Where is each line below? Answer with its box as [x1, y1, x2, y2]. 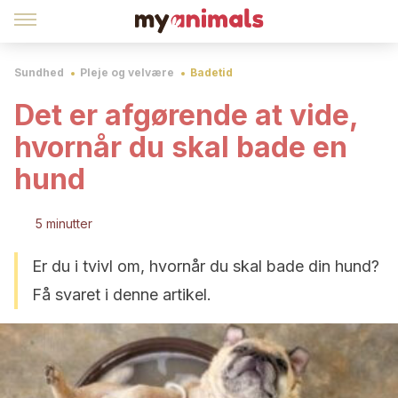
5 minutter [36, 216, 92, 231]
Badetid [190, 66, 233, 79]
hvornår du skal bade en [14, 130, 347, 164]
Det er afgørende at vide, [14, 98, 358, 132]
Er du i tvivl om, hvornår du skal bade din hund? [32, 257, 379, 275]
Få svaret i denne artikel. [32, 285, 211, 304]
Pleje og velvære [80, 66, 174, 79]
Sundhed [14, 66, 64, 79]
